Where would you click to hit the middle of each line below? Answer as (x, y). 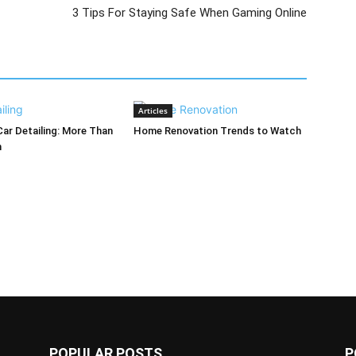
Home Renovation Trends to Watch (217, 131)
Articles (153, 111)
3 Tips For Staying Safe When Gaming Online (190, 13)
